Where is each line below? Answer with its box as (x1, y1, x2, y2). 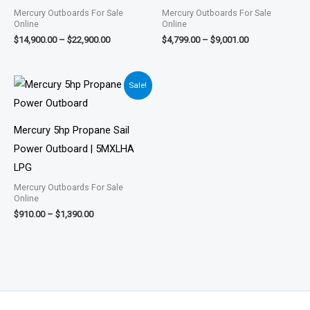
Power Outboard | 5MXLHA (14, 142, 134, 155)
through (93, 111, 125, 122)
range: (93, 87, 118, 98)
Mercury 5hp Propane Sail (14, 123, 129, 136)
